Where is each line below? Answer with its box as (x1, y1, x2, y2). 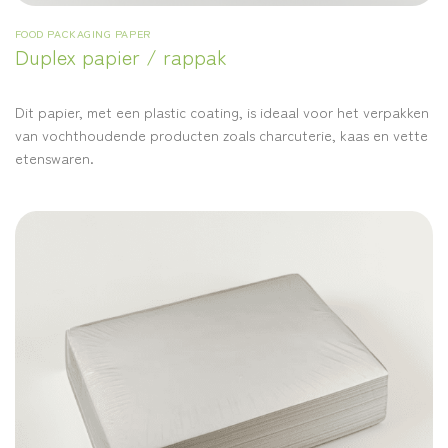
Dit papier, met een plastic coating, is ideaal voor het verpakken (14, 101, 429, 123)
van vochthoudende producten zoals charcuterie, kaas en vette (14, 124, 428, 146)
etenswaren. (14, 147, 94, 169)
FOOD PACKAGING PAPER (14, 25, 151, 42)
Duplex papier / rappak (14, 42, 227, 72)
